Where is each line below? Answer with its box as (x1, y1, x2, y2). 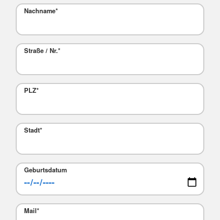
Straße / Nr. (24, 46, 58, 55)
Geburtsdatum (24, 165, 67, 175)
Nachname (24, 6, 55, 16)
